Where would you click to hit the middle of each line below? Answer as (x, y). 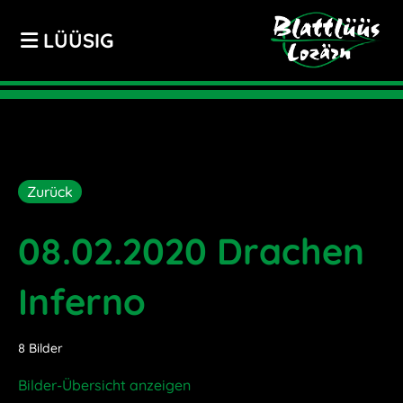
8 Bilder (40, 348)
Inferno (82, 301)
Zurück (50, 192)
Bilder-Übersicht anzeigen (104, 385)
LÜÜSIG (76, 40)
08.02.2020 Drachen (191, 251)
